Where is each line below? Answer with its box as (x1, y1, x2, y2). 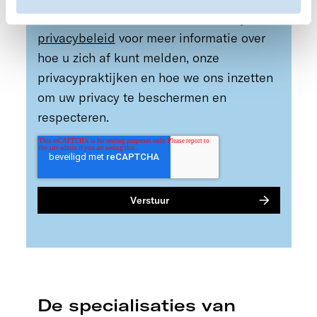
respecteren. (37, 108, 109, 125)
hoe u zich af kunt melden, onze (37, 49, 219, 66)
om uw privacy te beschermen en (37, 88, 226, 105)
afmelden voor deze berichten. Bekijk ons (37, 9, 276, 26)
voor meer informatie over (115, 29, 265, 46)
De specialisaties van (37, 294, 236, 316)
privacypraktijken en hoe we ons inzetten (37, 69, 273, 86)
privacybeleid (37, 29, 115, 46)
